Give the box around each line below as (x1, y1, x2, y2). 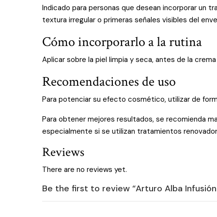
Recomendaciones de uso (42, 73, 176, 91)
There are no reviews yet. (42, 165, 127, 174)
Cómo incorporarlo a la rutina (42, 33, 202, 51)
